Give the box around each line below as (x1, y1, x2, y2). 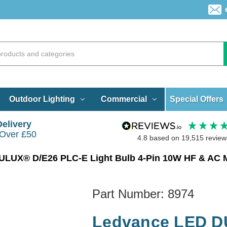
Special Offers (170, 94, 224, 103)
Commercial (100, 94, 147, 103)
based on (149, 134, 181, 142)
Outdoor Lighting (9, 94, 75, 103)
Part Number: (92, 186, 168, 201)
